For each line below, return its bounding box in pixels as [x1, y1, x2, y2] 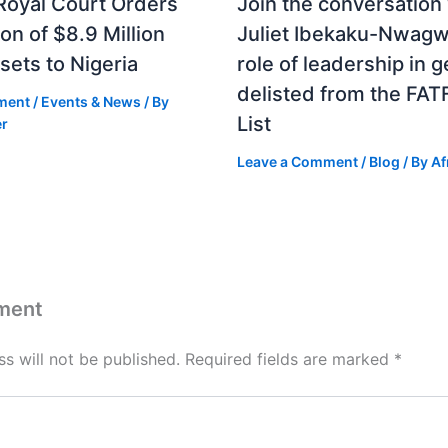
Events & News [41, 92, 141, 110]
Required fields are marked [185, 348, 394, 369]
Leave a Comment [236, 152, 358, 170]
